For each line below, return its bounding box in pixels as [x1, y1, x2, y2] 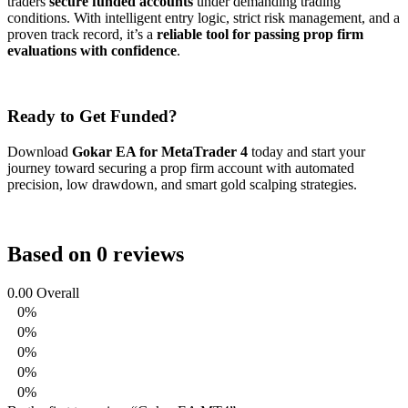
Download [7, 144, 72, 160]
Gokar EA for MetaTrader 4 [72, 144, 248, 160]
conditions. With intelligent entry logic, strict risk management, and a [7, 9, 400, 25]
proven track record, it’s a [7, 25, 157, 42]
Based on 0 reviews [7, 241, 184, 266]
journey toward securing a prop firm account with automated [7, 160, 354, 177]
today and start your [248, 144, 365, 160]
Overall [36, 284, 79, 301]
